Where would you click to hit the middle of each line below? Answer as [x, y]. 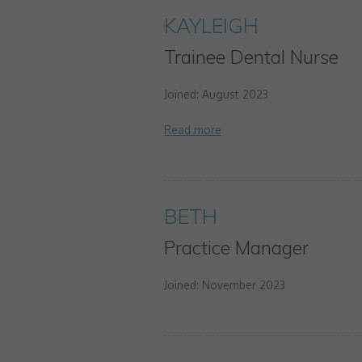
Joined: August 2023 [216, 94]
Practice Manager [236, 248]
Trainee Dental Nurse [251, 57]
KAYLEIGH [211, 25]
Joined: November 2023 [225, 285]
